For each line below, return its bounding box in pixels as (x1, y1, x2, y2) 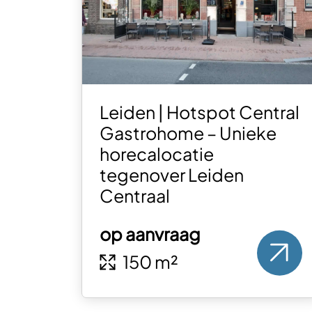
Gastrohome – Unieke (100, 122, 277, 145)
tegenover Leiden (100, 164, 244, 187)
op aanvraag (100, 223, 201, 246)
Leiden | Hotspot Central (100, 101, 300, 124)
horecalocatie (100, 143, 214, 166)
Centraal (100, 185, 171, 208)
